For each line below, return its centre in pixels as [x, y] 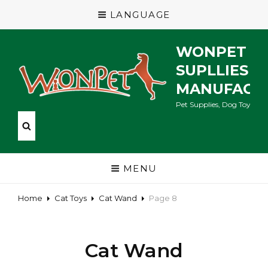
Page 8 [163, 198]
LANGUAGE [140, 15]
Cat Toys [71, 198]
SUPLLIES [212, 70]
